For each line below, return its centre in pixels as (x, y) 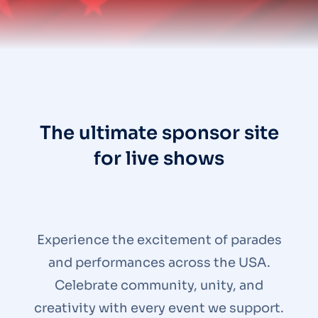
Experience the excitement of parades (159, 240)
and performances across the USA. (159, 263)
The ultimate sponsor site (159, 133)
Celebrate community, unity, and (159, 285)
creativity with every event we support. (159, 308)
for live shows (159, 159)
